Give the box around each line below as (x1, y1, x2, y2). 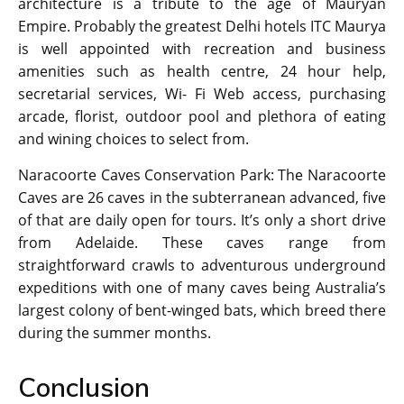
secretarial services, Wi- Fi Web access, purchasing (18, 84, 386, 105)
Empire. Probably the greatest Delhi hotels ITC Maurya (18, 16, 386, 37)
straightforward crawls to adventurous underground (18, 255, 386, 276)
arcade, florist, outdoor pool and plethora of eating (18, 106, 386, 127)
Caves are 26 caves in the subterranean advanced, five (18, 188, 386, 208)
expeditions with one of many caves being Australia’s (18, 278, 386, 298)
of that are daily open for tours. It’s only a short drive (18, 210, 386, 231)
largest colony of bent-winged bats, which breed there (18, 300, 386, 321)
